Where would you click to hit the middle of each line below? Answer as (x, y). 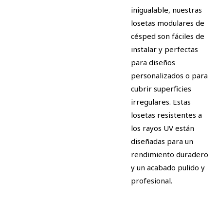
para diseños (153, 63)
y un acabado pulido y (168, 168)
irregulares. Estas (161, 102)
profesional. (152, 181)
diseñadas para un (162, 141)
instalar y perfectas (164, 49)
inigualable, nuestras (166, 10)
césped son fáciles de (168, 36)
